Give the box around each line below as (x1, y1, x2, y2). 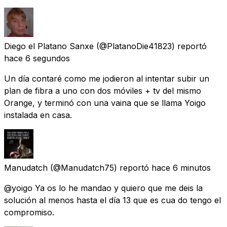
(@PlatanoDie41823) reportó (96, 41, 207, 51)
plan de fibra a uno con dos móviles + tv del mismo (4, 85, 201, 96)
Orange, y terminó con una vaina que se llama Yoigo (4, 97, 206, 108)
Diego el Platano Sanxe (4, 41, 94, 51)
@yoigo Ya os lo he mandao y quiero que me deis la (4, 182, 203, 193)
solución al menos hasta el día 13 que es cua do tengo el (4, 195, 221, 205)
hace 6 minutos (152, 162, 211, 173)
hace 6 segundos (4, 53, 70, 63)
